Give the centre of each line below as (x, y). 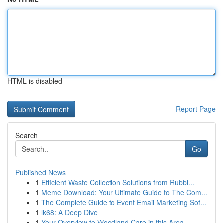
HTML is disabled (35, 81)
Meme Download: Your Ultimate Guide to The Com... (124, 192)
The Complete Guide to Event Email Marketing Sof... (124, 202)
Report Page (196, 109)
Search (27, 135)
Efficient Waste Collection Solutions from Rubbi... (118, 182)
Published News (41, 172)
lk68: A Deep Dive (69, 212)
